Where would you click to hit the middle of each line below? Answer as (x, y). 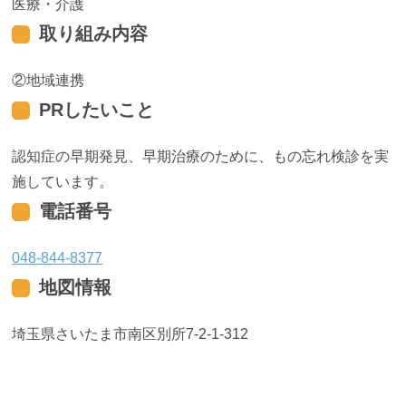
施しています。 (63, 182)
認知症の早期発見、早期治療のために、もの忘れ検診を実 (201, 156)
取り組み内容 (94, 34)
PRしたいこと (97, 110)
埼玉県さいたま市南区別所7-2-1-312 (130, 334)
